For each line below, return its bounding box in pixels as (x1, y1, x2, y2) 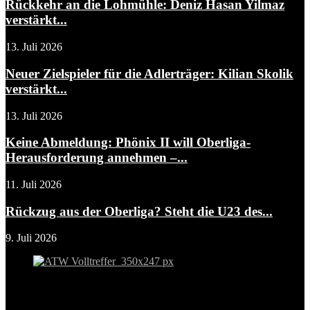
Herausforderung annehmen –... (6, 150, 188, 165)
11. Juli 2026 (6, 179, 62, 191)
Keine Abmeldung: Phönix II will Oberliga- (6, 135, 250, 150)
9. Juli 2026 (6, 232, 57, 244)
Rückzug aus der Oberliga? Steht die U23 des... (6, 203, 273, 219)
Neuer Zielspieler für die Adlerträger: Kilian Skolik (6, 66, 293, 81)
